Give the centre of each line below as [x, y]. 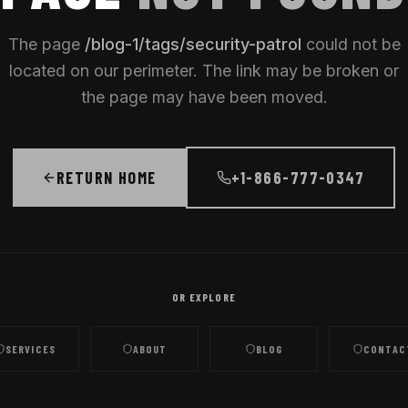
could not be [351, 44]
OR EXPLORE [204, 297]
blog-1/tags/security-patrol [196, 44]
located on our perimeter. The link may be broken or [204, 71]
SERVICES [31, 349]
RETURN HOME [106, 178]
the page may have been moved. [204, 97]
